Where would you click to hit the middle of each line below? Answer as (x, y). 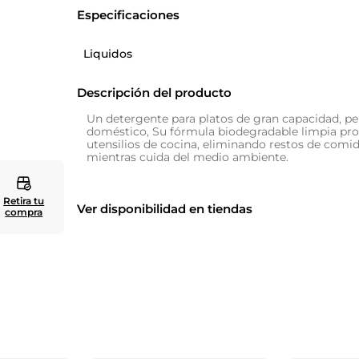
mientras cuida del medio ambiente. (188, 157)
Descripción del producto (155, 93)
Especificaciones (129, 15)
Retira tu (24, 201)
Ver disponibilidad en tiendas (165, 209)
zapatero (84, 22)
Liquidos (108, 54)
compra (24, 212)
